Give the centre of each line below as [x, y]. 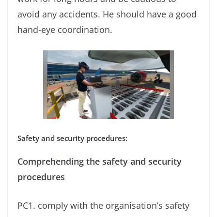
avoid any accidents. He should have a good [107, 14]
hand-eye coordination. [65, 29]
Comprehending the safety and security [100, 161]
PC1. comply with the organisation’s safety [103, 205]
